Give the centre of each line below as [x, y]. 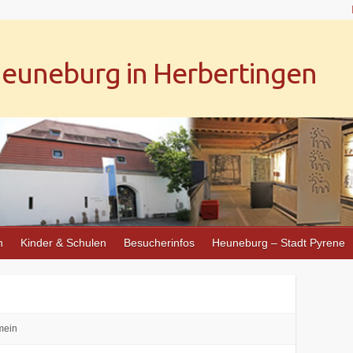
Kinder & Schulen [63, 242]
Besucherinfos [159, 242]
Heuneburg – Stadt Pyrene [279, 242]
